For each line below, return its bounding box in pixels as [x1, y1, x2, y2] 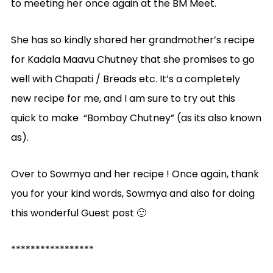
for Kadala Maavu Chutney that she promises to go [10, 52, 255, 66]
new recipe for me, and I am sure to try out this [10, 91, 235, 105]
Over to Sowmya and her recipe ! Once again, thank [10, 166, 259, 181]
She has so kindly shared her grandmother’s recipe [10, 32, 255, 47]
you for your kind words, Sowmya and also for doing [10, 186, 255, 200]
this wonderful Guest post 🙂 [10, 205, 146, 220]
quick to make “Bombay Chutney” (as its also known [10, 110, 261, 125]
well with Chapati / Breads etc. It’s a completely [10, 71, 240, 86]
